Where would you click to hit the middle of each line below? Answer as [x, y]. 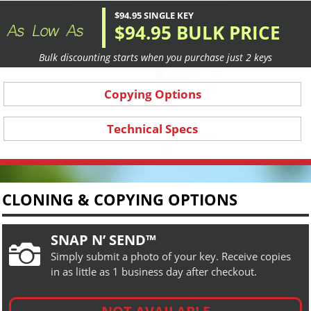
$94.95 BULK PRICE [197, 32]
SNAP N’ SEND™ [103, 239]
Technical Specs [153, 128]
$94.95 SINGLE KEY [154, 15]
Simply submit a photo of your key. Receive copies [171, 256]
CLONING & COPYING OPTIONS [120, 199]
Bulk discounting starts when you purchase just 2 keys [155, 57]
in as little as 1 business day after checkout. [154, 271]
